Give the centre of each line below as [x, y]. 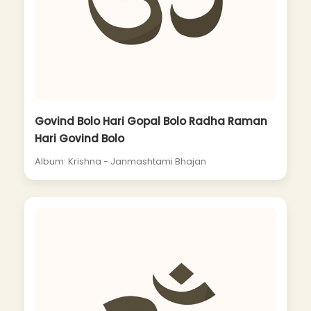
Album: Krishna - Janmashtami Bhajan [120, 162]
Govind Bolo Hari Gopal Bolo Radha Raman [151, 121]
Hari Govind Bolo [79, 139]
